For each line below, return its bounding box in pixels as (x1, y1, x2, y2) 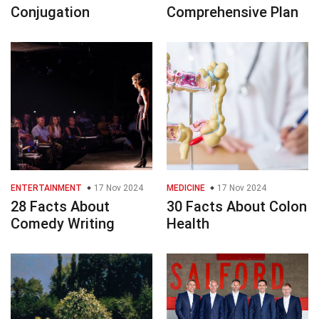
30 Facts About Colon (167, 198, 307, 216)
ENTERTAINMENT (11, 183, 82, 194)
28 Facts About (11, 198, 110, 216)
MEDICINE (167, 183, 205, 194)
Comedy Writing (11, 215, 115, 233)
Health (167, 215, 209, 233)
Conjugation (11, 4, 90, 21)
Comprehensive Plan (167, 4, 298, 21)
